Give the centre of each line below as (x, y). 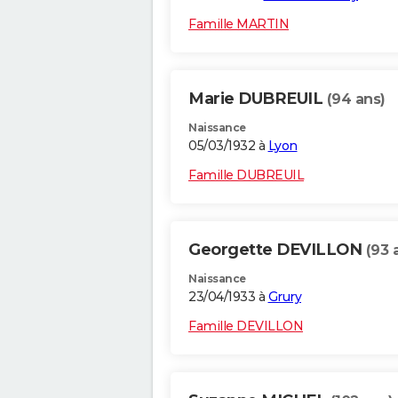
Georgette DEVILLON (277, 250)
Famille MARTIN (239, 24)
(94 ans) (356, 99)
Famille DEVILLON (246, 326)
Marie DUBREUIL (258, 99)
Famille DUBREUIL (246, 175)
